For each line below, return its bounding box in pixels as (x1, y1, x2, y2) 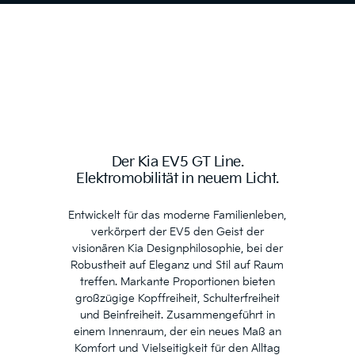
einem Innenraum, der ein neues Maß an (73, 325, 281, 338)
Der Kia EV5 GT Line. (111, 154, 244, 170)
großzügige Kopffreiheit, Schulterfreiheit (74, 292, 280, 305)
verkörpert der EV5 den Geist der (90, 225, 264, 239)
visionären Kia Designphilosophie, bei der (71, 242, 283, 255)
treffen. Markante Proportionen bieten (79, 275, 275, 288)
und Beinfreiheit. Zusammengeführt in (79, 308, 275, 322)
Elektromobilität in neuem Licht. (76, 170, 279, 187)
